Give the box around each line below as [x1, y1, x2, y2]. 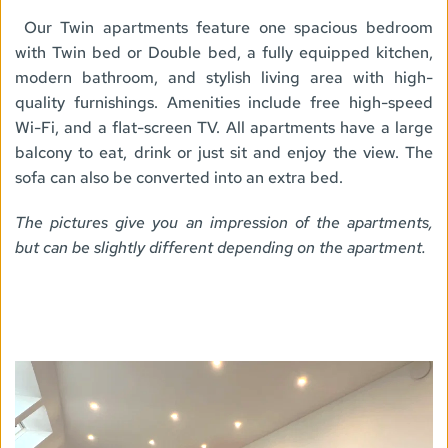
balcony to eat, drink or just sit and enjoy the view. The [15, 141, 433, 163]
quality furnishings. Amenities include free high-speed [15, 91, 433, 113]
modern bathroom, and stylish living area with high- [15, 66, 433, 88]
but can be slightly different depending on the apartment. [15, 236, 430, 258]
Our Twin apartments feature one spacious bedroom [23, 16, 434, 38]
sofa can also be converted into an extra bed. [15, 166, 347, 188]
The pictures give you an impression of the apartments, [15, 211, 433, 233]
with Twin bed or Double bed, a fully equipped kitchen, [15, 41, 433, 63]
